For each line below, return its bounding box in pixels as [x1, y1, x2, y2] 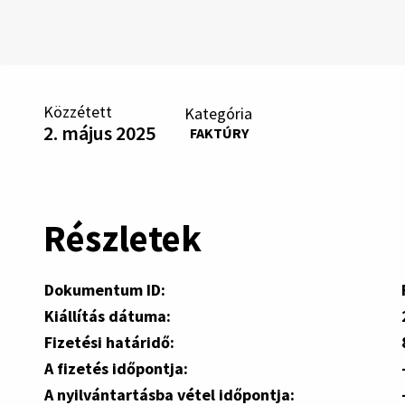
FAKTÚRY [189, 123, 249, 142]
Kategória [184, 102, 252, 124]
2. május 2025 [43, 120, 155, 146]
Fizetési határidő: [44, 331, 174, 353]
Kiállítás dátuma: [44, 305, 171, 326]
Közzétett [43, 101, 112, 122]
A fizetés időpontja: [44, 357, 188, 379]
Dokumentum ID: [44, 278, 165, 300]
